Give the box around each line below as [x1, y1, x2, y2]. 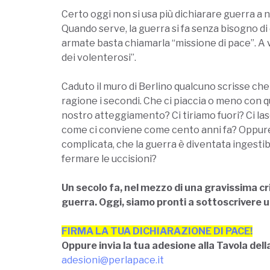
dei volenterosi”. [61, 51, 136, 63]
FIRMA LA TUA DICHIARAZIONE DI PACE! [61, 225, 253, 237]
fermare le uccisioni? [61, 152, 157, 165]
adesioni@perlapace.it [61, 254, 164, 266]
